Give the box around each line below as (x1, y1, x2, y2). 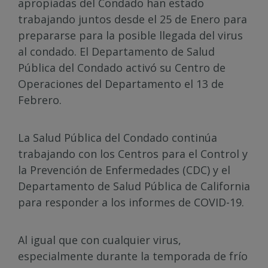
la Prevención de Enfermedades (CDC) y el (18, 163, 230, 177)
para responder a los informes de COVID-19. (18, 195, 244, 209)
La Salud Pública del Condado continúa (18, 130, 217, 145)
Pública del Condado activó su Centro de (18, 60, 226, 75)
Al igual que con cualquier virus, (18, 233, 181, 247)
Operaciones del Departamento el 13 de (18, 77, 224, 91)
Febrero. (18, 93, 62, 107)
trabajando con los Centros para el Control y (18, 147, 248, 161)
